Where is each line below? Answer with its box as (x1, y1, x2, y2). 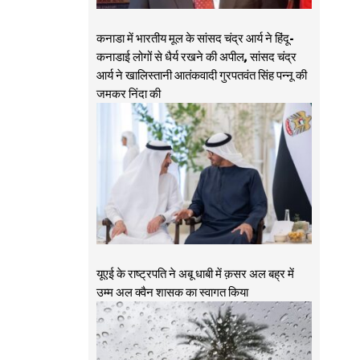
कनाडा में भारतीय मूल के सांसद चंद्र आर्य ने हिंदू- (96, 30, 294, 48)
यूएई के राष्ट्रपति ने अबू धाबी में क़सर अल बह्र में (96, 265, 294, 284)
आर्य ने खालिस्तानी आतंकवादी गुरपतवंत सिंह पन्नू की (96, 67, 307, 85)
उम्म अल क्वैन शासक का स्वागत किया (96, 284, 248, 302)
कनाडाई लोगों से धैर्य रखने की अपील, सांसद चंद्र (96, 48, 297, 67)
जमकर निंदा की (96, 85, 161, 104)
